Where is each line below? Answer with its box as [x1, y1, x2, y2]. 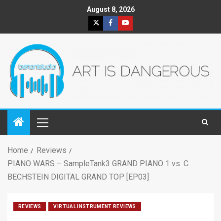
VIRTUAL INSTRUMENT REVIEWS [53, 204, 136, 210]
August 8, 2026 [86, 5, 135, 14]
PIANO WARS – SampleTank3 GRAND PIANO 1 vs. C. [7, 159, 190, 169]
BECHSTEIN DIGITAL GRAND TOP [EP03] [7, 172, 149, 182]
